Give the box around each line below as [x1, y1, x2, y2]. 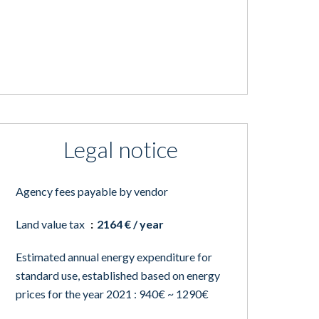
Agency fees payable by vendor [15, 184, 168, 198]
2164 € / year [96, 217, 164, 231]
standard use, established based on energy [15, 268, 220, 282]
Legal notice [63, 135, 178, 163]
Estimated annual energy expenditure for [15, 250, 212, 263]
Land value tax [15, 217, 87, 231]
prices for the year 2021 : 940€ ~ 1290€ [15, 287, 209, 300]
